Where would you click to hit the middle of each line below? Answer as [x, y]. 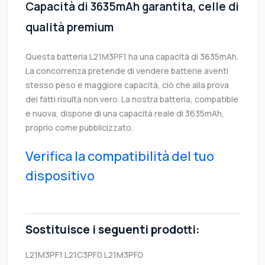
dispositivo [60, 176]
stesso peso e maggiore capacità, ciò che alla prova [127, 85]
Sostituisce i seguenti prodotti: [112, 230]
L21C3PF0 [83, 255]
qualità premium [70, 28]
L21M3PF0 [124, 255]
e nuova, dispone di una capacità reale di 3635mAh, [125, 114]
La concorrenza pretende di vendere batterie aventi [127, 71]
